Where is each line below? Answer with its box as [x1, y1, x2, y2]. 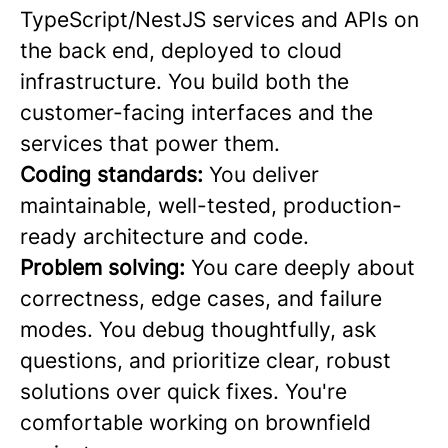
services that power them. [20, 131, 280, 156]
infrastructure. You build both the [20, 69, 349, 94]
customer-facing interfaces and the [20, 100, 373, 125]
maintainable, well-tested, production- [20, 193, 402, 218]
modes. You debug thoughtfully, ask [20, 317, 376, 342]
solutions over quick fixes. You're [20, 379, 347, 404]
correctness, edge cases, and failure [20, 286, 382, 311]
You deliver [203, 162, 319, 187]
